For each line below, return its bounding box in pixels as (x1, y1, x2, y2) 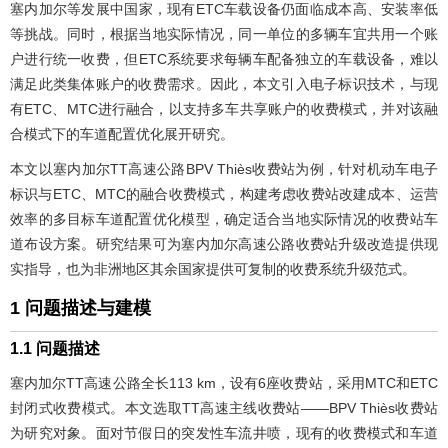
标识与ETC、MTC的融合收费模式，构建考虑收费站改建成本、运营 (10, 185, 438, 202)
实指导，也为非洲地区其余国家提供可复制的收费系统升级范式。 (10, 260, 416, 277)
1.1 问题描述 (10, 339, 100, 357)
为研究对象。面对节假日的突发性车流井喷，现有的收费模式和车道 (10, 424, 438, 441)
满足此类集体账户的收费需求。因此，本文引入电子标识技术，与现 (10, 75, 438, 92)
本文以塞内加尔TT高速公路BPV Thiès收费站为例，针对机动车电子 (10, 160, 438, 177)
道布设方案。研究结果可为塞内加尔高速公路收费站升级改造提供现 (10, 235, 438, 252)
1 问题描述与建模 (10, 297, 151, 318)
